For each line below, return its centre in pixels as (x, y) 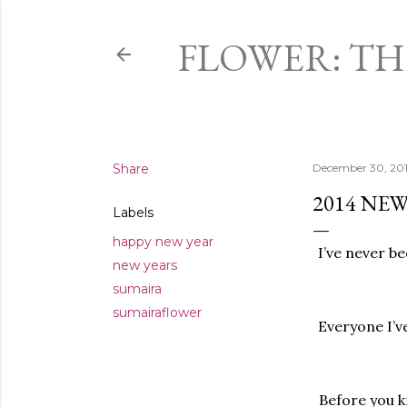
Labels (133, 213)
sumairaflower (157, 313)
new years (144, 265)
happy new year (163, 242)
